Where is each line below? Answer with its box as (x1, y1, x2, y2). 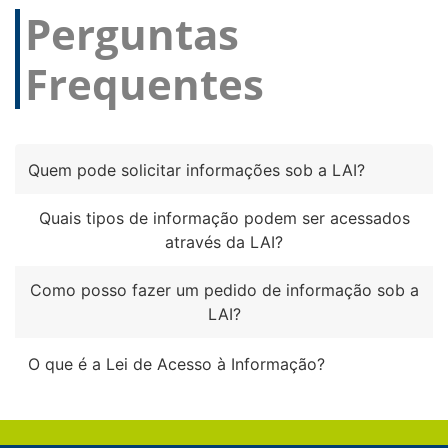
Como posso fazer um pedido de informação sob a (29, 280, 419, 301)
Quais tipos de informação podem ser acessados (38, 208, 410, 229)
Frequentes (25, 54, 264, 112)
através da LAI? (165, 232, 283, 253)
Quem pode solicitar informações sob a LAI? (28, 160, 365, 181)
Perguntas (25, 4, 239, 62)
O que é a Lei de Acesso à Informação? (28, 354, 325, 375)
